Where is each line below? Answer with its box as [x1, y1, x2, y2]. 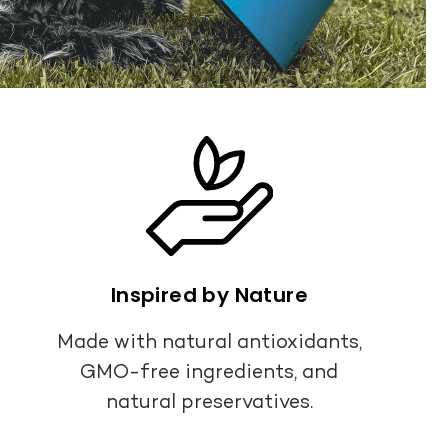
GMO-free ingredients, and [80, 357, 339, 384]
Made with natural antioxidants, [56, 327, 362, 354]
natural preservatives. [105, 387, 313, 414]
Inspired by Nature [110, 280, 308, 309]
